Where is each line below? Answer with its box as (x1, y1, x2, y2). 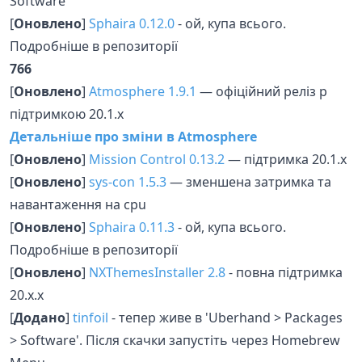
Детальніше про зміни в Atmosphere (10, 127, 257, 145)
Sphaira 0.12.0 (89, 14, 175, 32)
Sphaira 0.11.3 (89, 217, 175, 236)
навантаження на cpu (10, 195, 146, 213)
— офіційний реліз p (196, 82, 327, 100)
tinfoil (73, 308, 108, 326)
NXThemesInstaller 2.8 (89, 263, 225, 281)
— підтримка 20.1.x (225, 149, 347, 168)
